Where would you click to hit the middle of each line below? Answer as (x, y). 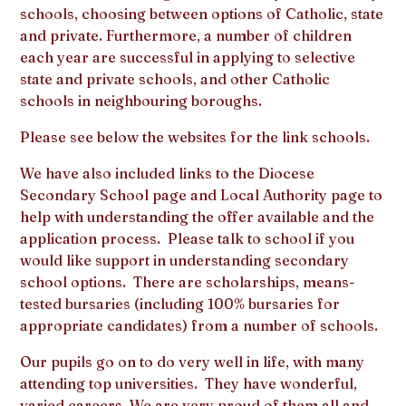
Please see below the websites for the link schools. (195, 136)
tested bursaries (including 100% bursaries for (180, 303)
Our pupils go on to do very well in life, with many (193, 361)
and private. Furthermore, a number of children (186, 35)
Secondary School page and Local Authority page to (202, 194)
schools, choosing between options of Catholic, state (202, 13)
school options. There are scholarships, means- (188, 281)
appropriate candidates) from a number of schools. (199, 325)
